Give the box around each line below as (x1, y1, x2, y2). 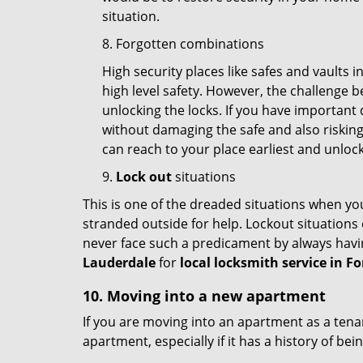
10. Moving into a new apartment (83, 286, 326, 305)
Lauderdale (83, 254, 156, 271)
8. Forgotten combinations (102, 35, 264, 53)
